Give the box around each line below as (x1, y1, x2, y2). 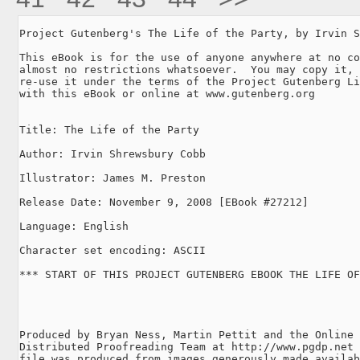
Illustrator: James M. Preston (19, 171, 206, 184)
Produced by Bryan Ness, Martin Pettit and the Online (19, 328, 354, 341)
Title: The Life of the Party (19, 123, 199, 136)
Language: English (19, 219, 129, 232)
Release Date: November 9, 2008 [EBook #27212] (19, 195, 309, 208)
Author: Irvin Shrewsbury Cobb (19, 147, 206, 160)
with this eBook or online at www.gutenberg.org (19, 87, 315, 100)
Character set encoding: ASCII (19, 243, 206, 256)
